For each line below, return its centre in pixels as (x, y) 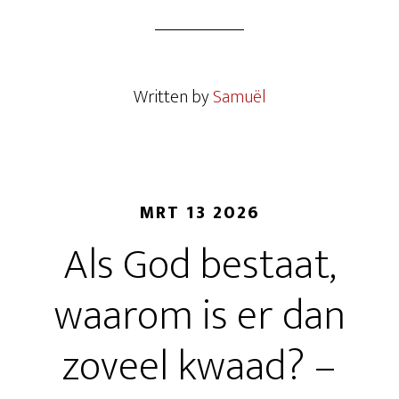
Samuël (239, 97)
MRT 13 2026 (199, 213)
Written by (173, 97)
